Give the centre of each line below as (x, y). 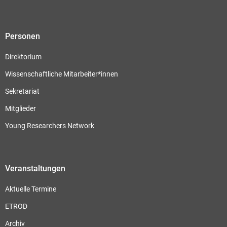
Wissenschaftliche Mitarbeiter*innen (62, 74)
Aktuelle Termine (31, 189)
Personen (23, 36)
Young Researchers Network (50, 125)
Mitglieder (21, 108)
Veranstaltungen (35, 168)
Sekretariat (22, 91)
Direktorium (23, 56)
